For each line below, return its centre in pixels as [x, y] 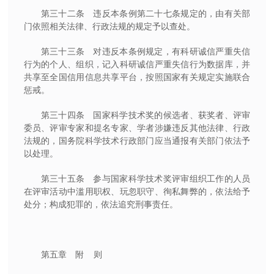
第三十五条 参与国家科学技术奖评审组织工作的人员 [146, 178]
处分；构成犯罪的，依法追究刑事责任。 [101, 204]
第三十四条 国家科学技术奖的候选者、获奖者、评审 [146, 115]
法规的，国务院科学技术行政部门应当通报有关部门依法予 [137, 140]
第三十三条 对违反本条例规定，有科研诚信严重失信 [146, 51]
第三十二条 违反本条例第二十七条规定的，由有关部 [146, 13]
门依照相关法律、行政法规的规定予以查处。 [109, 26]
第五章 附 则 [71, 254]
